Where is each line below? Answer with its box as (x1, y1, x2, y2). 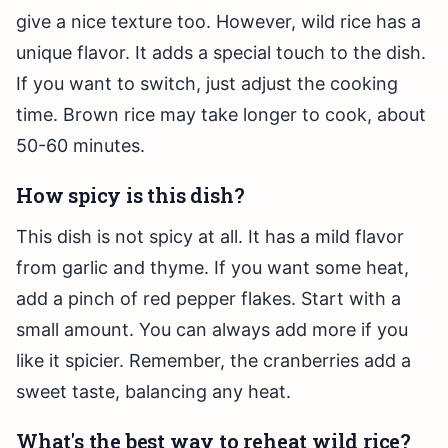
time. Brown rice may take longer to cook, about (16, 104, 426, 126)
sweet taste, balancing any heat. (16, 381, 291, 403)
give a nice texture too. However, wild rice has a (16, 11, 421, 33)
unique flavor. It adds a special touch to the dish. (16, 42, 426, 64)
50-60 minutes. (16, 135, 145, 157)
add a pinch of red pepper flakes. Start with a (16, 288, 401, 310)
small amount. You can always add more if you (16, 319, 408, 341)
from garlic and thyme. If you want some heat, (16, 257, 409, 279)
